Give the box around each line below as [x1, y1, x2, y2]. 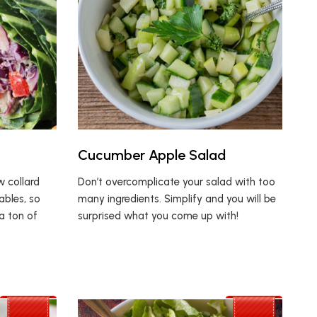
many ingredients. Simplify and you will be [78, 192, 277, 206]
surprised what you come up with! [78, 209, 239, 223]
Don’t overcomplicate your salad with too [78, 175, 276, 189]
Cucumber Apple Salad [78, 146, 226, 164]
